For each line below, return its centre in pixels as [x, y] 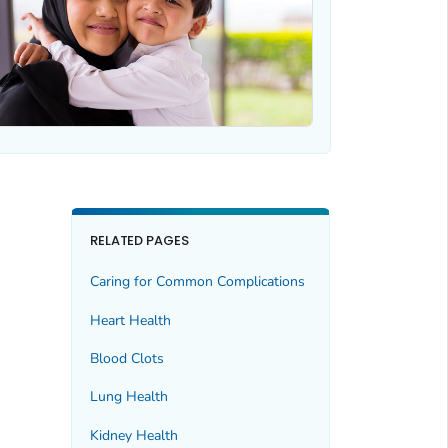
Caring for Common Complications [197, 282]
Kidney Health [133, 435]
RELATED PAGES [139, 240]
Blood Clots [126, 358]
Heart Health [130, 320]
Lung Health [128, 397]
